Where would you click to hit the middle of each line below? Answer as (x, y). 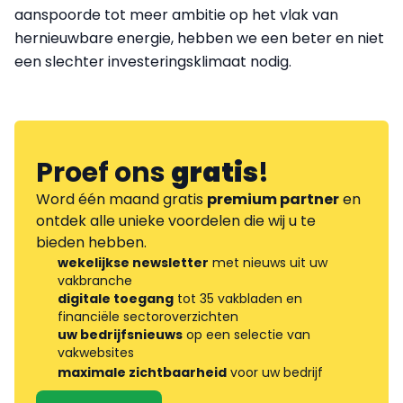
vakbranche (95, 280)
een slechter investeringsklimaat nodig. (153, 61)
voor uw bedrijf (275, 372)
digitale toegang (116, 298)
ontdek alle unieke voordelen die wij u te (176, 220)
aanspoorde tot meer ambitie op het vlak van (176, 14)
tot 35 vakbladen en (238, 298)
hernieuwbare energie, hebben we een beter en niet (199, 38)
